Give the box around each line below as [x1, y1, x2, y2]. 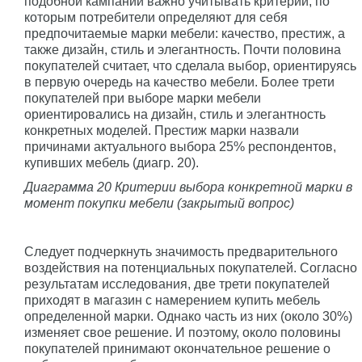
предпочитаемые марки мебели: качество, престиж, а [24, 26, 345, 40]
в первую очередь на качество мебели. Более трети [24, 74, 335, 89]
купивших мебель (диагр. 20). [24, 155, 199, 170]
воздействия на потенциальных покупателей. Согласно [24, 260, 357, 275]
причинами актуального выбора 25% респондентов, [24, 139, 336, 154]
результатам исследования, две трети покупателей [24, 276, 330, 291]
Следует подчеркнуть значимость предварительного [24, 244, 338, 259]
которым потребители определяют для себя [24, 10, 288, 24]
